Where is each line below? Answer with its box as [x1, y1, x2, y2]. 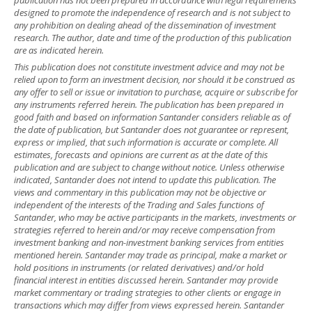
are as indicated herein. [14, 43, 104, 56]
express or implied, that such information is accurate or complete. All [14, 136, 278, 148]
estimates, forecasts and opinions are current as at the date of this [14, 148, 268, 161]
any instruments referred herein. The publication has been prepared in [14, 98, 283, 111]
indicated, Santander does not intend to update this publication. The [14, 173, 276, 186]
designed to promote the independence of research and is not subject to [14, 6, 290, 19]
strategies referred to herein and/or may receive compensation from [14, 224, 275, 236]
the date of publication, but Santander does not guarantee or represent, [14, 123, 289, 136]
